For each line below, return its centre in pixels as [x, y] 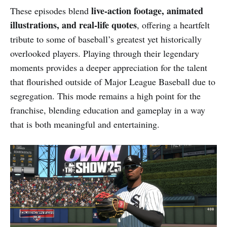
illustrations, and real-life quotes [73, 25]
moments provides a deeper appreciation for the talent [109, 67]
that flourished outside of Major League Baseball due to [113, 81]
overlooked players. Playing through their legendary [105, 53]
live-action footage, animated [147, 10]
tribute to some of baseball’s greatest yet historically [106, 39]
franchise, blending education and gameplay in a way [108, 110]
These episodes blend [51, 10]
